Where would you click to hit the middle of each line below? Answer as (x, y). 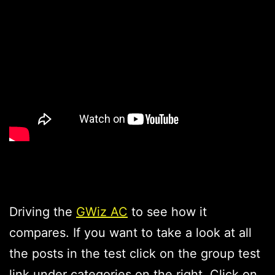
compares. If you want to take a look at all (130, 233)
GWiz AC (102, 212)
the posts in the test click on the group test (135, 254)
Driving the (43, 212)
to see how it (167, 212)
